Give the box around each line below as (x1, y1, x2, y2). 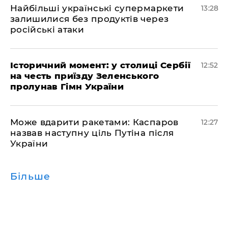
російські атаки (10, 24, 84, 35)
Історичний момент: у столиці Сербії (10, 60, 190, 70)
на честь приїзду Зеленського (10, 71, 159, 81)
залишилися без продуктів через (10, 14, 169, 24)
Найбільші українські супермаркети (10, 3, 184, 13)
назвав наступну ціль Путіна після (10, 128, 174, 138)
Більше (10, 170, 51, 182)
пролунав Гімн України (10, 81, 124, 92)
